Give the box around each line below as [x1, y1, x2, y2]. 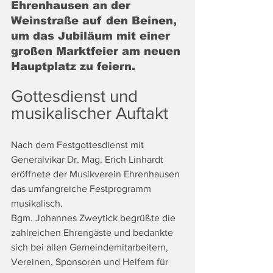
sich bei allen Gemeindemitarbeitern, [11, 242, 171, 253]
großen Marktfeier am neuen [11, 45, 184, 58]
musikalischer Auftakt [11, 104, 168, 123]
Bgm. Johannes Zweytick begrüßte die [11, 213, 178, 224]
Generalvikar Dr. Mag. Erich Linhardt [11, 154, 166, 165]
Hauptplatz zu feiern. [11, 60, 135, 73]
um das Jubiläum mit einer [11, 30, 174, 43]
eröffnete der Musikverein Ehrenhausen [11, 169, 182, 180]
